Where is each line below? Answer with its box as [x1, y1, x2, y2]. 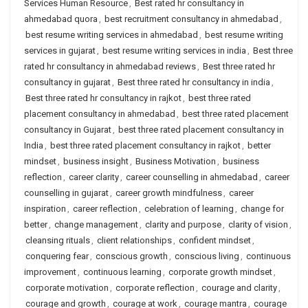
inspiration [24, 203, 66, 214]
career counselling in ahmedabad [126, 172, 258, 182]
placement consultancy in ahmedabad [24, 109, 175, 119]
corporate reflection [115, 283, 195, 293]
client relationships [97, 235, 172, 245]
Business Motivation [135, 156, 216, 166]
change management [54, 219, 138, 230]
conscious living [175, 251, 239, 261]
